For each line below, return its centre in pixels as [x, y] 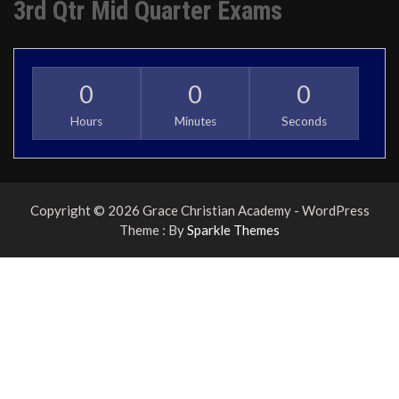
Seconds [304, 122]
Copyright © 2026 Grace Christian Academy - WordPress [199, 211]
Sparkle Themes [233, 230]
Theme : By [153, 230]
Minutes [195, 122]
